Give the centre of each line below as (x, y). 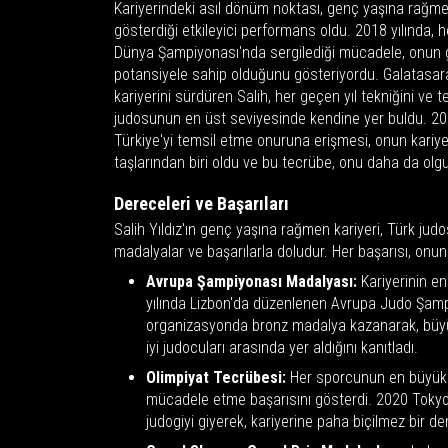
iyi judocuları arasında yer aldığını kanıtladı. (282, 347)
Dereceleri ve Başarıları (201, 203)
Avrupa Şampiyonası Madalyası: (251, 281)
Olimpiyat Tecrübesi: (216, 377)
